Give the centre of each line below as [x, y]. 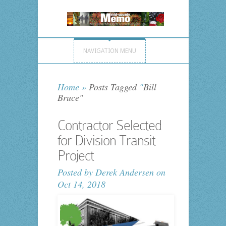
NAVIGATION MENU [109, 51]
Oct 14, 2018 [81, 184]
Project [75, 156]
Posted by [76, 172]
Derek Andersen [124, 172]
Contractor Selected [109, 126]
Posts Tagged [112, 87]
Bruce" [70, 98]
